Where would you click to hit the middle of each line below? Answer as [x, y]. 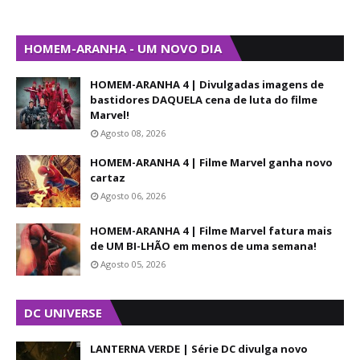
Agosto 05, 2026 [133, 264]
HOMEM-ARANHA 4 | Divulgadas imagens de [207, 84]
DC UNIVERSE [63, 313]
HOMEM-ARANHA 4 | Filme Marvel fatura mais [211, 231]
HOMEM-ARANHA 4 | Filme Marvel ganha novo [211, 162]
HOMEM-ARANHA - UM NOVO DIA [123, 48]
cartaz [108, 178]
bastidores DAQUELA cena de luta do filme [204, 100]
